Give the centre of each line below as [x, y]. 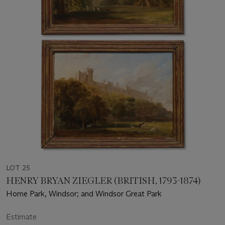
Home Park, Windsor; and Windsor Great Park [84, 193]
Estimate [21, 216]
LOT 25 [18, 167]
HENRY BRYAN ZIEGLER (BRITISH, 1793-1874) [104, 181]
